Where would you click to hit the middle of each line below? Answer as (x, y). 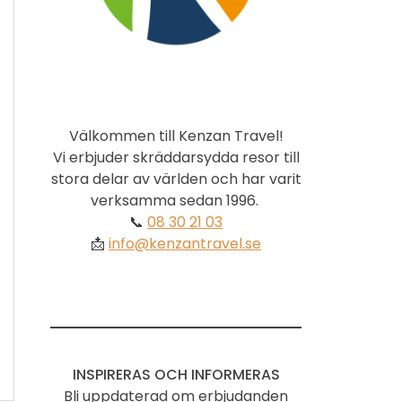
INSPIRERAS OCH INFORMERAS (176, 374)
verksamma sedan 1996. (176, 200)
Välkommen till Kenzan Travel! (176, 135)
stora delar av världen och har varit (176, 179)
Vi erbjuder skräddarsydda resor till (176, 157)
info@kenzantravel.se (185, 243)
